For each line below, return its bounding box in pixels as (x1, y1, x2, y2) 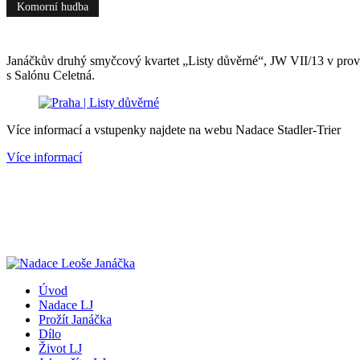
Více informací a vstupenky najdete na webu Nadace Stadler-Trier (6, 123, 341, 137)
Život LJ (39, 342, 82, 356)
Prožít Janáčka (39, 313, 112, 327)
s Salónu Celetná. (6, 68, 95, 83)
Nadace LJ (39, 298, 93, 313)
